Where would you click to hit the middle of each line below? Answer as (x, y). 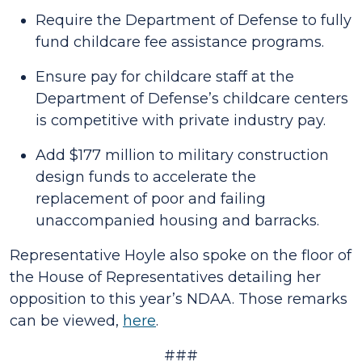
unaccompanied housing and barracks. (177, 221)
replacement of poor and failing (151, 199)
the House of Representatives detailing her (165, 277)
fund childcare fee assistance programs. (180, 42)
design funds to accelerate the (146, 177)
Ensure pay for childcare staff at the (165, 77)
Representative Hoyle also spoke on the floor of (181, 255)
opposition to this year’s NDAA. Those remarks (179, 299)
